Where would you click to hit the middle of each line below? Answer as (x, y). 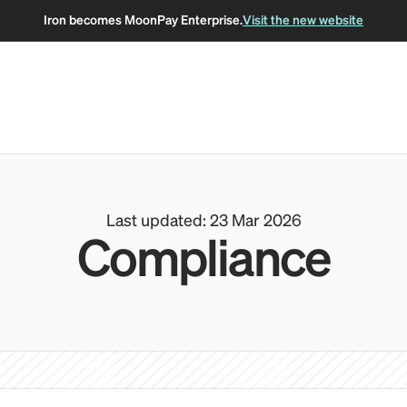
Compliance (203, 262)
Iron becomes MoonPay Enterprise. (143, 21)
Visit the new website (303, 21)
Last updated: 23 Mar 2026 (203, 222)
